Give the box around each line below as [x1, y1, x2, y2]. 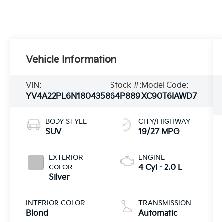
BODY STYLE [45, 117, 87, 126]
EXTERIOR [49, 153, 84, 162]
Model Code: [141, 80, 189, 90]
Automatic [138, 208, 177, 218]
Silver [49, 172, 70, 182]
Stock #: [110, 80, 142, 90]
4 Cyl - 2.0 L [138, 163, 182, 172]
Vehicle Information [26, 54, 117, 66]
